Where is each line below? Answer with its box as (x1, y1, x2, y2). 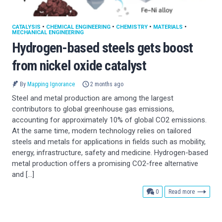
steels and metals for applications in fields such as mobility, (12, 137, 206, 146)
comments (158, 187, 183, 195)
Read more (168, 188, 195, 195)
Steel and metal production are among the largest (12, 93, 173, 103)
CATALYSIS (12, 24, 41, 30)
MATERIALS (153, 24, 183, 30)
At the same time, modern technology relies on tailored (12, 126, 191, 135)
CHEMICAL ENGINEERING (46, 24, 111, 30)
